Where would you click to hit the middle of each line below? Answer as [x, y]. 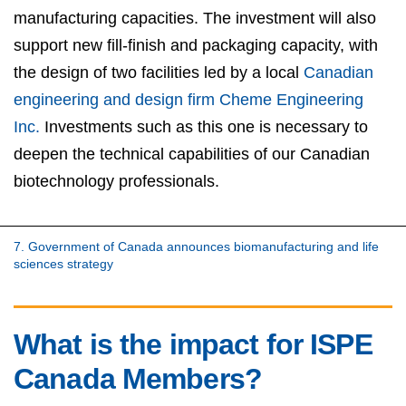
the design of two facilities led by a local [159, 73]
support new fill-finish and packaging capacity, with [196, 46]
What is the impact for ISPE [193, 344]
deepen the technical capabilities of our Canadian [192, 155]
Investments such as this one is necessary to [204, 127]
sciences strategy [63, 263]
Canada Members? [138, 378]
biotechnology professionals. [116, 182]
